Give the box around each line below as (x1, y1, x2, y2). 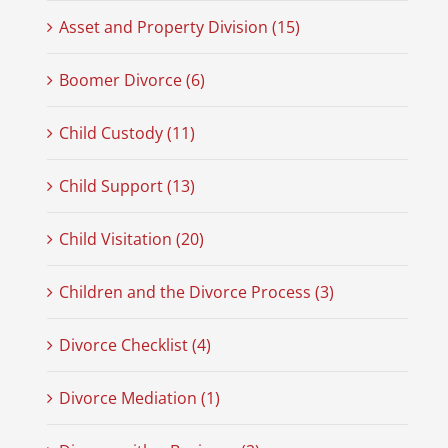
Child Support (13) (58, 175, 195, 198)
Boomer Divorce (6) (58, 69, 205, 92)
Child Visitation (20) (58, 228, 204, 251)
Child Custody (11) (58, 122, 195, 145)
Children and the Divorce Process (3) (58, 281, 334, 304)
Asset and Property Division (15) (58, 16, 300, 39)
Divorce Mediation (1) (58, 387, 220, 410)
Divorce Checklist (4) (58, 334, 211, 357)
